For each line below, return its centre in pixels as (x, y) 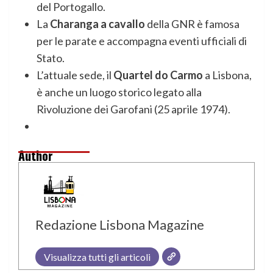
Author (36, 156)
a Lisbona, (227, 75)
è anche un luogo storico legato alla (119, 92)
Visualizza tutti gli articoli (97, 257)
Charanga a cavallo (97, 24)
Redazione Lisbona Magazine (120, 225)
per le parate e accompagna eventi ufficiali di (142, 41)
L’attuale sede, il (75, 75)
